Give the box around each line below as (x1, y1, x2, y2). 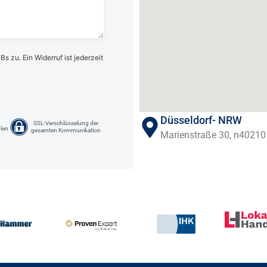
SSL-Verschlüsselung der (33, 120, 99, 127)
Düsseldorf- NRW (160, 113, 242, 126)
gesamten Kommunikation (31, 127, 101, 134)
